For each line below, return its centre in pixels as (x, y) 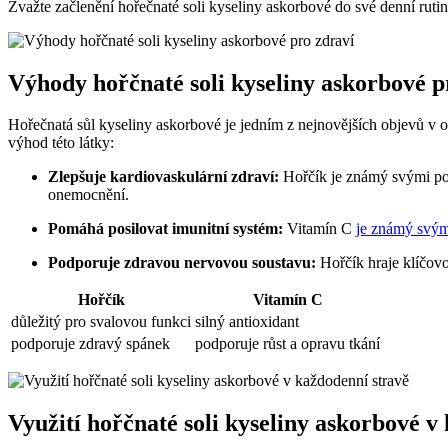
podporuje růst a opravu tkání (287, 344)
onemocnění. (88, 195)
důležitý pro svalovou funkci (101, 322)
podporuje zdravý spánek (90, 344)
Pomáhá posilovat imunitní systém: (165, 229)
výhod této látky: (61, 143)
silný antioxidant (247, 322)
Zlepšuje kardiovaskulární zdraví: (163, 177)
